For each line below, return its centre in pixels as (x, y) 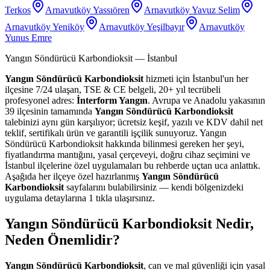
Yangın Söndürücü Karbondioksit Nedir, (129, 224)
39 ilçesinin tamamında (50, 111)
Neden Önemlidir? (62, 240)
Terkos (18, 10)
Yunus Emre (28, 38)
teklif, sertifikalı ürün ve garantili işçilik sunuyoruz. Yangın (116, 133)
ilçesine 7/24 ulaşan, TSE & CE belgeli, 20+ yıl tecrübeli (113, 90)
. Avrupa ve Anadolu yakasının (206, 101)
